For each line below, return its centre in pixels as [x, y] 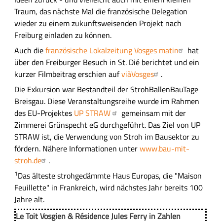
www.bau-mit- [164, 148]
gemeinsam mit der [152, 113]
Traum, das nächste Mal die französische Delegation [101, 11]
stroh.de [28, 160]
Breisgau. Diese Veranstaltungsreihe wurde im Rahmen [107, 101]
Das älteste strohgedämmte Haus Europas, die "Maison [110, 176]
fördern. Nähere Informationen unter [77, 148]
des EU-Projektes [44, 113]
